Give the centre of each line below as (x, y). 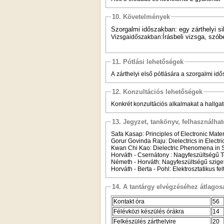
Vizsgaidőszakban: (137, 37)
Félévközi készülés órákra (149, 211)
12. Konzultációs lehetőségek (157, 91)
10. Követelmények (141, 16)
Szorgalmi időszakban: (144, 29)
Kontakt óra (129, 201)
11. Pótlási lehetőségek (148, 61)
